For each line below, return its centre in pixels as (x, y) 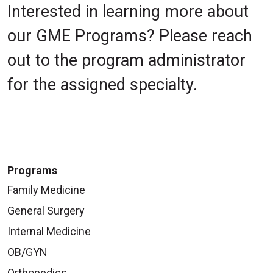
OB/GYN (27, 252)
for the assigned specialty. (102, 84)
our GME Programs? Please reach (130, 36)
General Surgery (46, 210)
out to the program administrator (126, 60)
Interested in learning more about (128, 11)
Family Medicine (46, 190)
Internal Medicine (49, 231)
